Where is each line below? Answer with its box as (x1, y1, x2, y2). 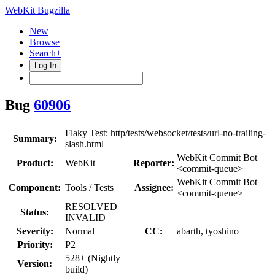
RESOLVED (65, 201, 117, 212)
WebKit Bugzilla (5, 5, 70, 15)
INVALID (65, 212, 106, 223)
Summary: (12, 133, 57, 144)
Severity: (16, 225, 53, 236)
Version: (17, 258, 52, 269)
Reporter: (133, 157, 174, 168)
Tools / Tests (65, 182, 114, 193)
